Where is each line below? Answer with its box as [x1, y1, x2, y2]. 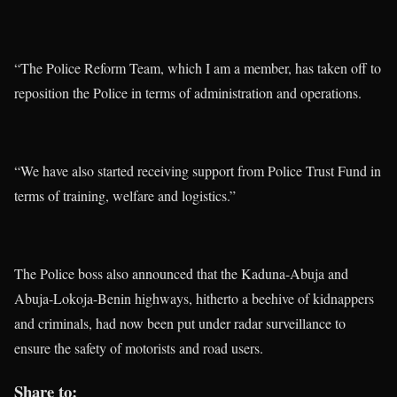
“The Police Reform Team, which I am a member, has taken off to [14, 58, 381, 78]
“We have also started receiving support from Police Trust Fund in [14, 161, 381, 181]
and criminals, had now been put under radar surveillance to [14, 314, 346, 333]
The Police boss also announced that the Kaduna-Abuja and [14, 264, 348, 284]
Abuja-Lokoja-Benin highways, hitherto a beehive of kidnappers [14, 289, 374, 308]
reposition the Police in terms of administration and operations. [14, 83, 362, 103]
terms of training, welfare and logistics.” [14, 186, 236, 206]
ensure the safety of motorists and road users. [14, 339, 263, 358]
